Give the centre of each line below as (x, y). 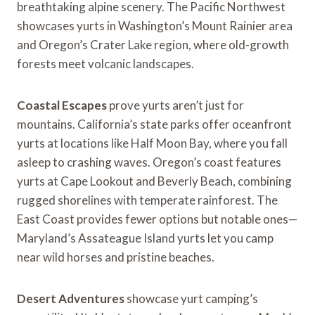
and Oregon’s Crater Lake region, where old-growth (153, 44)
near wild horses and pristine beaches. (116, 257)
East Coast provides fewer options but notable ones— (157, 219)
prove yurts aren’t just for (175, 105)
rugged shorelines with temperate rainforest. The (147, 200)
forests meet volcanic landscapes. (105, 63)
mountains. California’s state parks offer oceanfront (154, 124)
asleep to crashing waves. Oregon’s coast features (149, 162)
